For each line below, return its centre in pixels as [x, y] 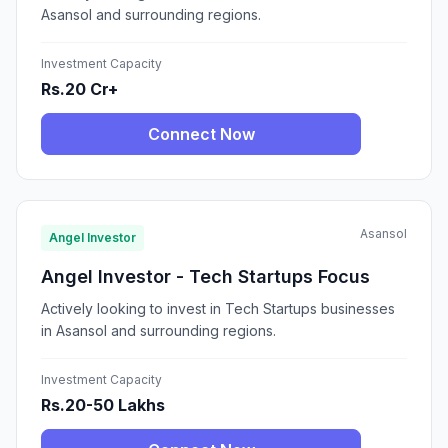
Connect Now [201, 134]
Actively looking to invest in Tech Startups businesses [218, 309]
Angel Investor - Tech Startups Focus [205, 277]
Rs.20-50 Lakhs [103, 405]
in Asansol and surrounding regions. [158, 331]
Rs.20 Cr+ [79, 89]
